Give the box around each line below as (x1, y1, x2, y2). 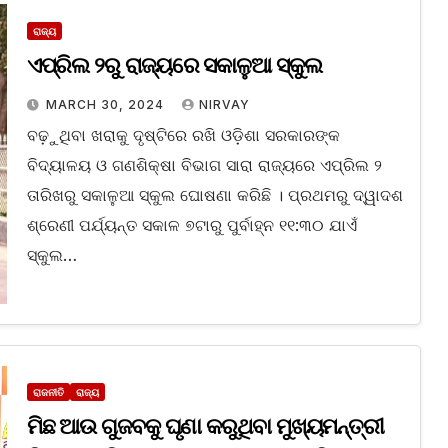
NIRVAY (198, 97, 250, 113)
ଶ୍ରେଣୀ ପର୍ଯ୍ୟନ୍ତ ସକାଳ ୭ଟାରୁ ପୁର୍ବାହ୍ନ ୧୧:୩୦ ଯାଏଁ (26, 215, 357, 236)
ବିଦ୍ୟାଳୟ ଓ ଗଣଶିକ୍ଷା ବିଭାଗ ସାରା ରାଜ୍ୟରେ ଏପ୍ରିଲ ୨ (26, 155, 382, 176)
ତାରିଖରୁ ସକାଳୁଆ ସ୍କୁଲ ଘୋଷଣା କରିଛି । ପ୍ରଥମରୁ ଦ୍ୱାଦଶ (26, 185, 403, 206)
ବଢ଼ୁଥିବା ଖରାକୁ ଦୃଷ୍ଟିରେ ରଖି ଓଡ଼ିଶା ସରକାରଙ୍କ (26, 125, 340, 146)
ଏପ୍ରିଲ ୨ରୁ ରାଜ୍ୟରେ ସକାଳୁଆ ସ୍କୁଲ (26, 52, 322, 80)
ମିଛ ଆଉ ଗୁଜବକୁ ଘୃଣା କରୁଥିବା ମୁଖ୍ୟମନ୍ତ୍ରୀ (26, 413, 385, 441)
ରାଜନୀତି (32, 386, 64, 399)
